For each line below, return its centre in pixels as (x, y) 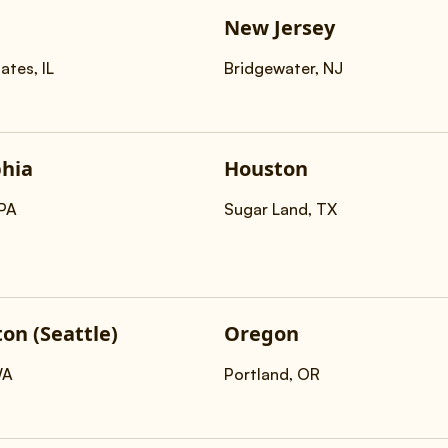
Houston (266, 168)
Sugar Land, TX (280, 209)
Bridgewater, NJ (283, 68)
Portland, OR (272, 374)
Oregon (261, 333)
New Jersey (279, 27)
